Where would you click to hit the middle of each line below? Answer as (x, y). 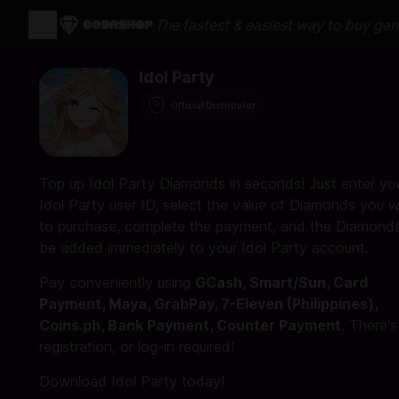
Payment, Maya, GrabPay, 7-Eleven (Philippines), (208, 304)
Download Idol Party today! (132, 381)
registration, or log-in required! (137, 346)
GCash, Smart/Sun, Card (281, 282)
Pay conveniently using (117, 282)
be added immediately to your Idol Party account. (204, 248)
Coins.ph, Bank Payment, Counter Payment (190, 325)
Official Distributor (213, 105)
